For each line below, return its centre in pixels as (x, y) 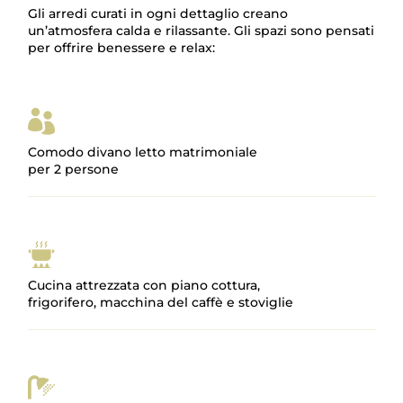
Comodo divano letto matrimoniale (143, 152)
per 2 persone (74, 169)
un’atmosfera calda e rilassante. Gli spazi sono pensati (201, 31)
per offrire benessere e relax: (122, 48)
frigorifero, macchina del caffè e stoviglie (161, 302)
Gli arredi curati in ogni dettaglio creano (158, 13)
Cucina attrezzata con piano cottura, (144, 285)
